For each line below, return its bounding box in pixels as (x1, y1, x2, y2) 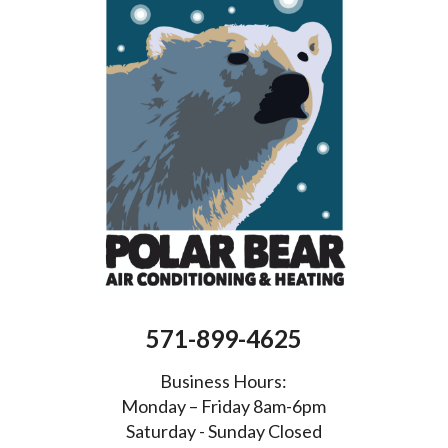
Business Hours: (160, 369, 288, 392)
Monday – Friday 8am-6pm (121, 394, 327, 417)
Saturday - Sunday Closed (125, 419, 322, 442)
